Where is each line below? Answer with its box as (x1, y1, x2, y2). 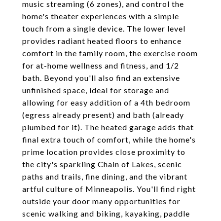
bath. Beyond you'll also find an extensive (22, 73, 180, 82)
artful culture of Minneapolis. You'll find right (22, 184, 196, 193)
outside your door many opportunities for (22, 196, 181, 206)
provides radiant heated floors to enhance (22, 36, 182, 45)
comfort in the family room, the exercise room (22, 48, 198, 58)
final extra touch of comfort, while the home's (22, 135, 196, 144)
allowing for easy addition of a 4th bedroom (22, 98, 190, 107)
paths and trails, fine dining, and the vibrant (22, 172, 187, 181)
